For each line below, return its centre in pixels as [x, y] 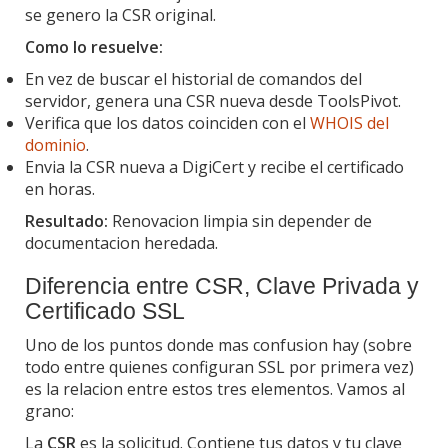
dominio [55, 144]
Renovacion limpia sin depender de [240, 220]
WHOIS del [349, 122]
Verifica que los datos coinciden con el [167, 122]
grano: [49, 410]
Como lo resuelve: [94, 46]
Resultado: [66, 220]
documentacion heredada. [121, 242]
